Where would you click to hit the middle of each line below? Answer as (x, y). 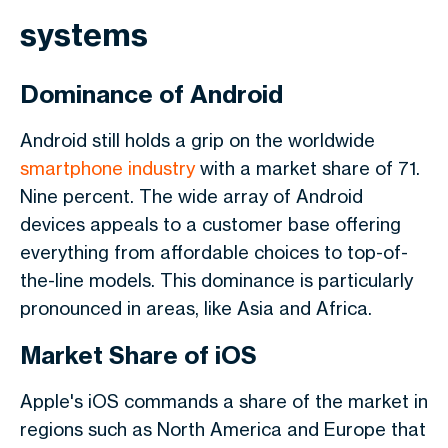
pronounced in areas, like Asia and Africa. (196, 308)
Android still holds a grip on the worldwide (197, 140)
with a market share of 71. (307, 168)
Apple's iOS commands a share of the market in (224, 401)
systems (84, 34)
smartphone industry (107, 168)
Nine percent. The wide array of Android (191, 196)
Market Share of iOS (138, 355)
